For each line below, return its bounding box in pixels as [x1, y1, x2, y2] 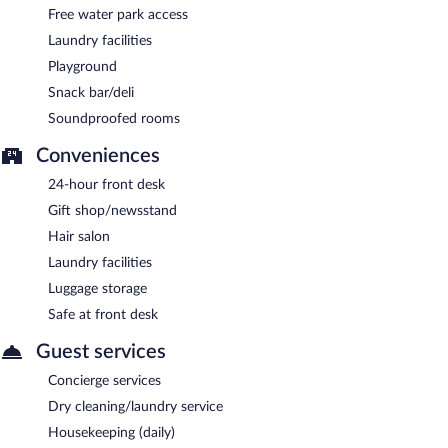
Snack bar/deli [48, 85, 134, 100]
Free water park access [48, 7, 188, 22]
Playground [48, 59, 117, 74]
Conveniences [36, 145, 160, 166]
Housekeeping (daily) [48, 425, 175, 440]
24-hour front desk [48, 177, 165, 192]
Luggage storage [48, 281, 147, 296]
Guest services [36, 341, 166, 362]
